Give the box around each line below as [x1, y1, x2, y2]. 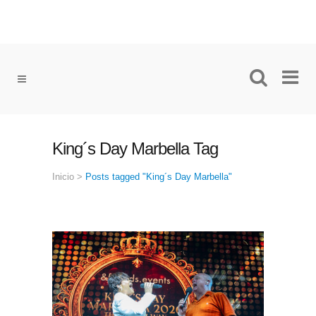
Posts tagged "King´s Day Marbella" [85, 171, 232, 182]
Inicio [52, 171, 74, 182]
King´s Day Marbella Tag [52, 138, 218, 158]
